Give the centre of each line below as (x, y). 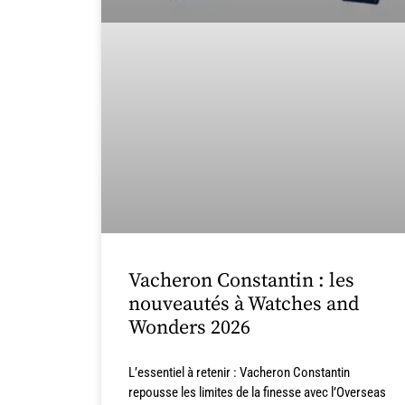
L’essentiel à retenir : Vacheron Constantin (239, 373)
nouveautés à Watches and (244, 305)
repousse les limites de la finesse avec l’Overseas (257, 393)
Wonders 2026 (189, 328)
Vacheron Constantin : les (241, 281)
